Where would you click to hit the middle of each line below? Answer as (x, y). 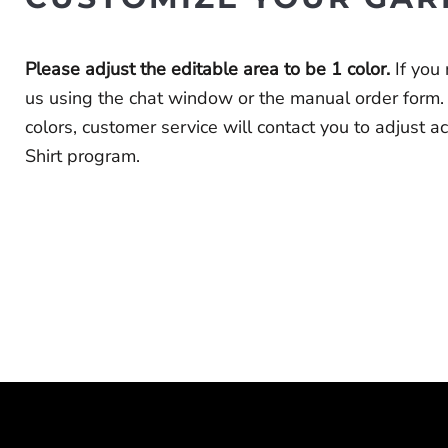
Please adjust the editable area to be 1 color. (208, 69)
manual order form (365, 98)
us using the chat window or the (158, 98)
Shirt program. (83, 156)
